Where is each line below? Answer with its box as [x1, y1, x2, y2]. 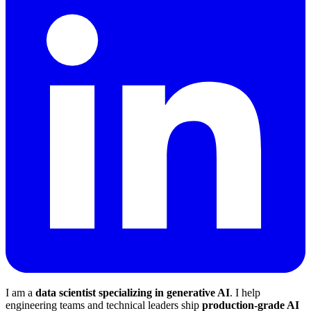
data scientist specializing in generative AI [35, 286, 230, 299]
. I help [230, 286, 260, 299]
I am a [6, 286, 35, 299]
